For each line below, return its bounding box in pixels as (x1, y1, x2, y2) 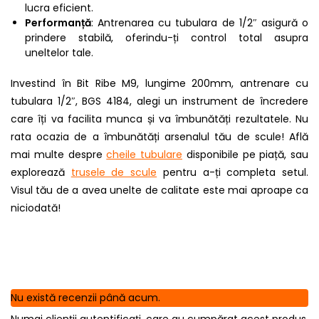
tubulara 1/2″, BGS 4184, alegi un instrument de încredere (11, 93, 308, 108)
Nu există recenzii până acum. (11, 290, 160, 305)
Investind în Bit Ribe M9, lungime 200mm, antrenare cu (11, 75, 308, 90)
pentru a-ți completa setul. (157, 164, 309, 179)
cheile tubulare (106, 147, 182, 162)
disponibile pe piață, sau (182, 147, 308, 162)
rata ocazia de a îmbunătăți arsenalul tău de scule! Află (11, 129, 308, 144)
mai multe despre (11, 147, 107, 162)
